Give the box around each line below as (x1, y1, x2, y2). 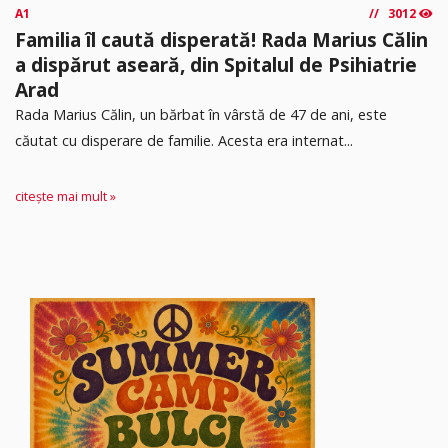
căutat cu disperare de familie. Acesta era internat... (15, 130, 353, 150)
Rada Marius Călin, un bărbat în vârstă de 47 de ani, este (15, 104, 387, 124)
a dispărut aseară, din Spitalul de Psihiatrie (15, 50, 417, 78)
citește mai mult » (15, 188, 116, 206)
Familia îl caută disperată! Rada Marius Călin (15, 25, 428, 53)
